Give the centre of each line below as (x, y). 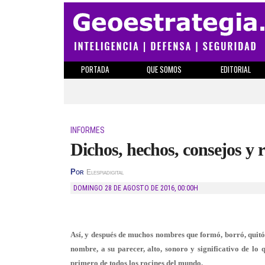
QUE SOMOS (164, 69)
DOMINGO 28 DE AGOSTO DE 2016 (126, 188)
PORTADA (95, 69)
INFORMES (88, 130)
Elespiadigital (105, 172)
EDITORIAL (235, 69)
